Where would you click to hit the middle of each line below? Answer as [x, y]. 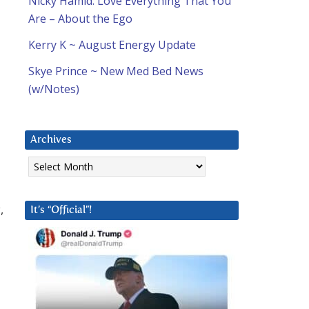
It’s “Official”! [61, 210]
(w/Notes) [54, 89]
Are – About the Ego [80, 19]
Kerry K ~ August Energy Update [112, 45]
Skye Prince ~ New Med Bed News [116, 71]
